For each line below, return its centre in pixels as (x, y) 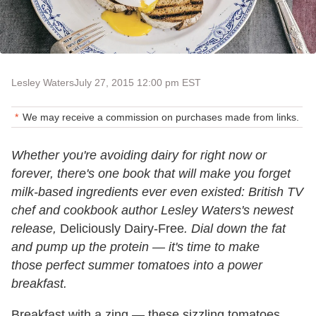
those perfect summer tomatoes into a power (137, 266)
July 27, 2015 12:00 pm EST (138, 83)
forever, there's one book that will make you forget (151, 174)
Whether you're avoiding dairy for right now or (139, 156)
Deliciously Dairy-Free (120, 229)
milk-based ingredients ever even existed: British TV (157, 192)
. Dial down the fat (235, 229)
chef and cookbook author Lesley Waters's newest (152, 211)
